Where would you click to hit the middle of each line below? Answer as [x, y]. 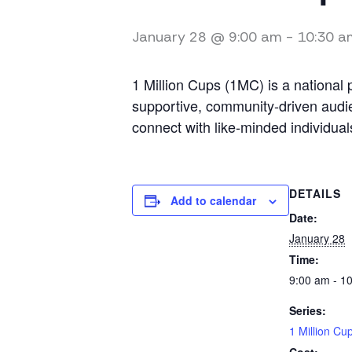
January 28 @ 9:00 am [207, 37]
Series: [308, 311]
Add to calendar [213, 201]
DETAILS [315, 194]
